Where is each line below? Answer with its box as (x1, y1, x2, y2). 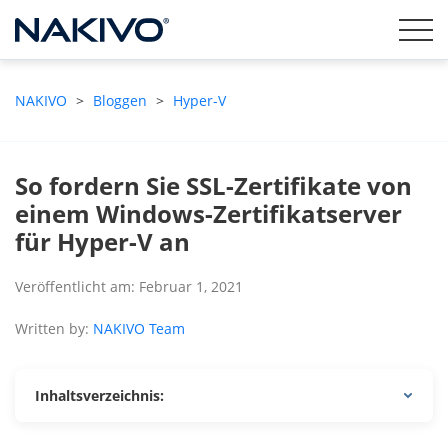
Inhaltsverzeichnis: (35, 386, 164, 405)
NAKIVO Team (93, 319, 185, 338)
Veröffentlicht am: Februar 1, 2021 (15, 277, 243, 296)
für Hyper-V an (15, 225, 190, 258)
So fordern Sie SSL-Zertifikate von (15, 169, 412, 202)
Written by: (15, 319, 93, 338)
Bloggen (93, 91, 147, 110)
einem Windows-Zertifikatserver (15, 197, 402, 230)
